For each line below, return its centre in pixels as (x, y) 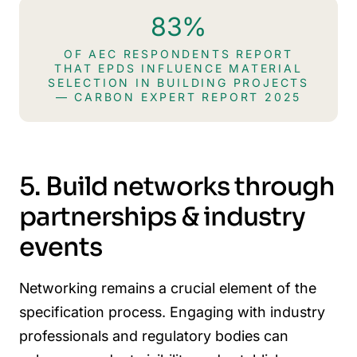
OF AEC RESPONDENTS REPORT (178, 53)
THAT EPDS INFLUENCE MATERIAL (178, 68)
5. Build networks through (177, 187)
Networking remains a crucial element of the (168, 288)
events (61, 247)
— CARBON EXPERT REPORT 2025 (178, 96)
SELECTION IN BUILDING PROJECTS (178, 82)
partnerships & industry (162, 217)
